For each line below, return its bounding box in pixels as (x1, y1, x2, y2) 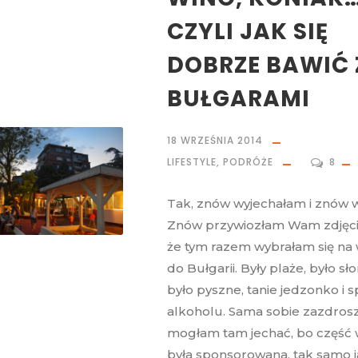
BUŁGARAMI (167, 83, 310, 114)
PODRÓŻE (223, 155, 273, 169)
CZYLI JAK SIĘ (167, 16, 328, 47)
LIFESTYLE (167, 155, 217, 169)
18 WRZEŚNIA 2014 (167, 133, 263, 147)
